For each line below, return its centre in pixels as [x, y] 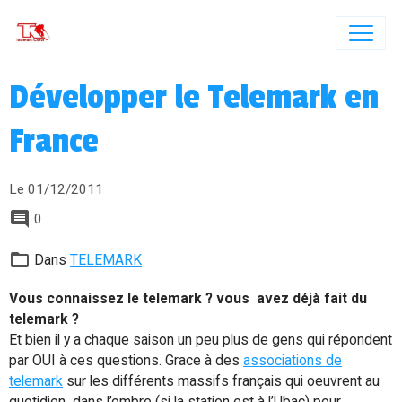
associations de [293, 360]
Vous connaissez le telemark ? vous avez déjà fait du [188, 298]
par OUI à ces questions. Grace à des [126, 360]
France [54, 141]
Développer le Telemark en [194, 97]
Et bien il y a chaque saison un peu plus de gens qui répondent [201, 340]
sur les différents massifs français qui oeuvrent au [221, 381]
